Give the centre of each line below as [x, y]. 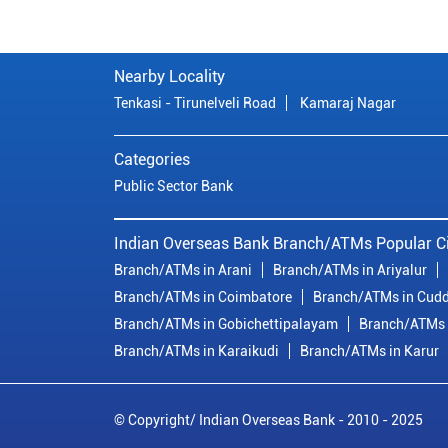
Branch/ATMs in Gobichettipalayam [226, 324]
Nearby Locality [169, 77]
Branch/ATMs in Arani [183, 270]
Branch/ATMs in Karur [369, 351]
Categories [152, 160]
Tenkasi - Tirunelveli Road [195, 103]
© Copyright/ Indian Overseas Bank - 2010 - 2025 [268, 420]
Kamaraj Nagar [348, 103]
